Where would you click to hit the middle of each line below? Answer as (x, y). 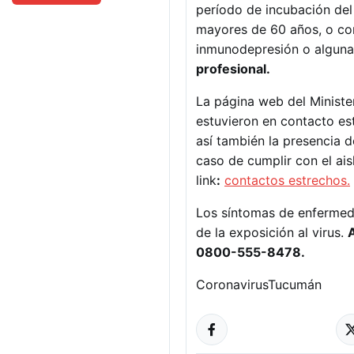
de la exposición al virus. (272, 232)
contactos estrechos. (287, 180)
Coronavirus (232, 284)
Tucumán (295, 284)
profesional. (233, 69)
